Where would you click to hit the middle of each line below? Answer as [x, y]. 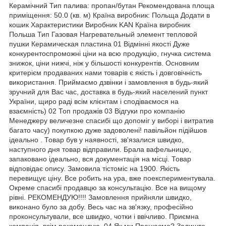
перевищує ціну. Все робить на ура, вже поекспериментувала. [112, 178]
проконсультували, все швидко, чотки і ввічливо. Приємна [104, 216]
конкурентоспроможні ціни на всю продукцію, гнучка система [110, 53]
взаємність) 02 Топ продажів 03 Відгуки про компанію [97, 111]
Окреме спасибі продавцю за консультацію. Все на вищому [107, 187]
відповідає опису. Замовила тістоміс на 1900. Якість [94, 168]
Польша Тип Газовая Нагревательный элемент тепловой [103, 34]
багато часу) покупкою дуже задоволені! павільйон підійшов [108, 130]
